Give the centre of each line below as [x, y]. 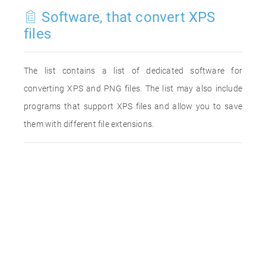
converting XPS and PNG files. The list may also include [133, 88]
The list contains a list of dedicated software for [133, 71]
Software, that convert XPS [127, 17]
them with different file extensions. [89, 124]
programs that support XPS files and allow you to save [133, 106]
